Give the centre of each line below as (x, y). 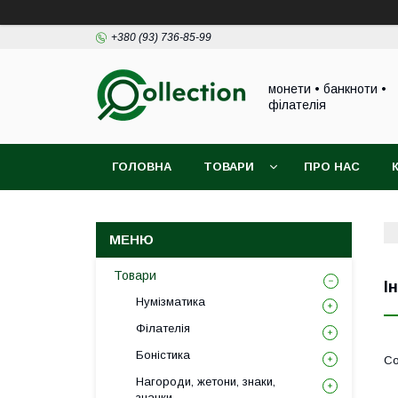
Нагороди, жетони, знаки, (206, 382)
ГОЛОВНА (142, 167)
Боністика (163, 355)
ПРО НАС (332, 167)
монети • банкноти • (327, 88)
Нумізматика (171, 302)
